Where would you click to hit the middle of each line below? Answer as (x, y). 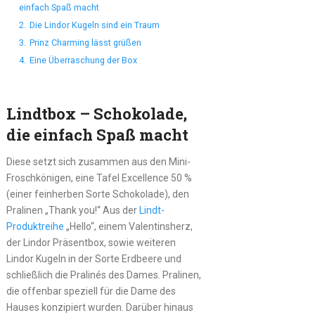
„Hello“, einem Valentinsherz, (128, 227)
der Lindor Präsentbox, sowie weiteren (91, 243)
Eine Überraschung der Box (83, 60)
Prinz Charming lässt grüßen (85, 43)
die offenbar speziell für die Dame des (91, 291)
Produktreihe (35, 227)
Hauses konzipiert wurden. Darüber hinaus (99, 308)
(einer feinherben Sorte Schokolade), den (97, 194)
